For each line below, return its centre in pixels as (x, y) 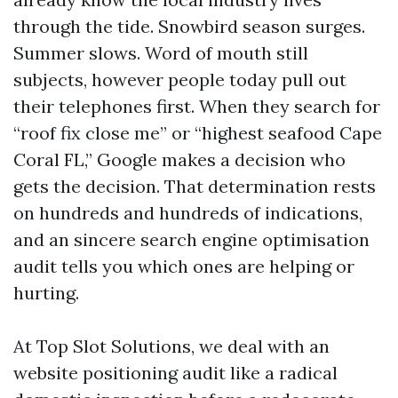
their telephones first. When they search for (197, 106)
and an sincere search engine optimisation (191, 239)
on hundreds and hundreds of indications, (188, 213)
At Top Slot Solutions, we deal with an (171, 346)
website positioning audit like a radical (175, 373)
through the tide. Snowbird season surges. (189, 26)
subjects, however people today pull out (180, 80)
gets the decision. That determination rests (195, 186)
